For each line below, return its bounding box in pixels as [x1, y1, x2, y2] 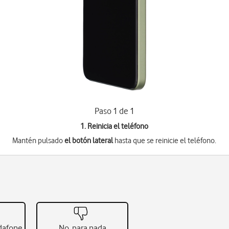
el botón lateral [64, 136, 113, 145]
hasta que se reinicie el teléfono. [113, 136, 217, 145]
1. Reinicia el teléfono [80, 122, 149, 131]
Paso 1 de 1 [94, 106, 134, 116]
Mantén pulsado [12, 136, 65, 145]
